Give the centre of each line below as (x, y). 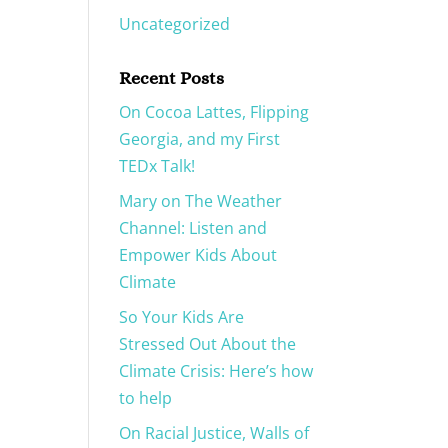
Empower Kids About (198, 255)
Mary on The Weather (201, 201)
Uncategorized (175, 24)
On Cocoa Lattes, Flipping (214, 112)
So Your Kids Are (182, 317)
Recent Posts (172, 78)
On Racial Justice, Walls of (214, 433)
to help (146, 398)
